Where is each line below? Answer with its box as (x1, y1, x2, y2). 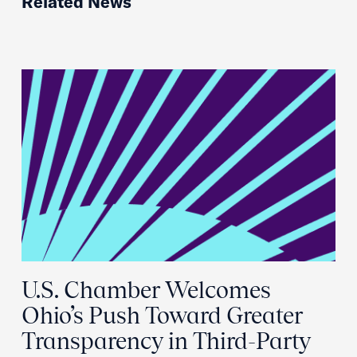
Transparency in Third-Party (22, 328, 311, 355)
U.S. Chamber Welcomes (22, 277, 271, 304)
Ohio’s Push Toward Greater (22, 302, 303, 329)
